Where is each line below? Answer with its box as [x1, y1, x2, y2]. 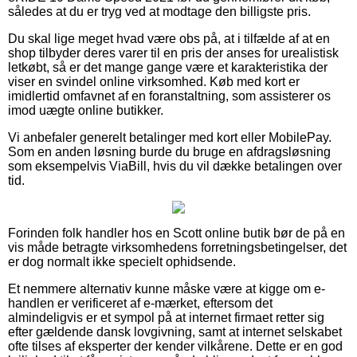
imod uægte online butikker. [8, 103, 163, 117]
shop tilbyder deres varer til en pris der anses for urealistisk [8, 45, 339, 60]
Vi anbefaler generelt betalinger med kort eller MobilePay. [8, 130, 331, 144]
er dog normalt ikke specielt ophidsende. [8, 254, 236, 269]
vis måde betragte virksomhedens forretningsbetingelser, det [8, 240, 347, 254]
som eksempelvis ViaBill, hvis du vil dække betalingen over [8, 159, 342, 173]
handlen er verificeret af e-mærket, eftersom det [8, 296, 273, 310]
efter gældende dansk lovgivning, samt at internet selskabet [8, 324, 342, 339]
